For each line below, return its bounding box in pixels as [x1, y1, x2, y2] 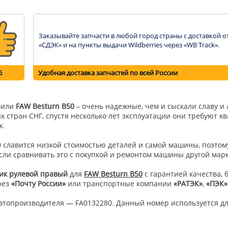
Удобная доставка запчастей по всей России [38, 68, 178, 77]
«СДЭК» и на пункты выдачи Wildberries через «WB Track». [39, 40, 219, 49]
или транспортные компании [66, 179, 174, 188]
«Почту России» [11, 179, 66, 188]
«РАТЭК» [174, 179, 203, 188]
